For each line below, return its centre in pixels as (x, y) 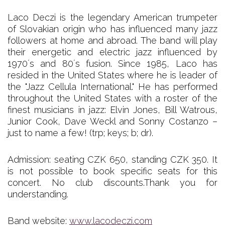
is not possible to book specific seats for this (113, 171)
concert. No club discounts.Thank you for (113, 183)
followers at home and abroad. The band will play (113, 41)
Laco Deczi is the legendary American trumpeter (113, 18)
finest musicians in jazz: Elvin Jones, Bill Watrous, (113, 110)
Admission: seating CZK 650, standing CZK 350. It (113, 160)
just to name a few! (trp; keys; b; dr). (80, 133)
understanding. (39, 194)
